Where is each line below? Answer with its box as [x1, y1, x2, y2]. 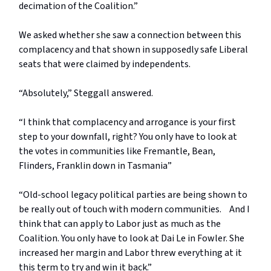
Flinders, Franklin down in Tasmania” [19, 159, 172, 173]
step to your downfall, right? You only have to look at [19, 130, 237, 144]
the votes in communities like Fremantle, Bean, [19, 145, 215, 158]
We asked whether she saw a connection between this [19, 28, 241, 42]
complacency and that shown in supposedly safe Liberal [19, 43, 248, 57]
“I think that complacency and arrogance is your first [19, 116, 236, 129]
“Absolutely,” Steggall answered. [19, 87, 155, 100]
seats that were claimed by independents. [19, 57, 191, 71]
